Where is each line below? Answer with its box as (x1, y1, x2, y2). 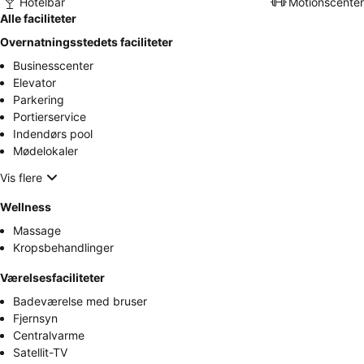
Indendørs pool (13, 127, 93, 141)
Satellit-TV (13, 345, 67, 360)
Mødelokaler (13, 144, 78, 158)
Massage (13, 223, 61, 238)
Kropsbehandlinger (13, 240, 114, 255)
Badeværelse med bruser (13, 294, 147, 309)
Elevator (13, 76, 56, 90)
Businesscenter (13, 58, 93, 73)
